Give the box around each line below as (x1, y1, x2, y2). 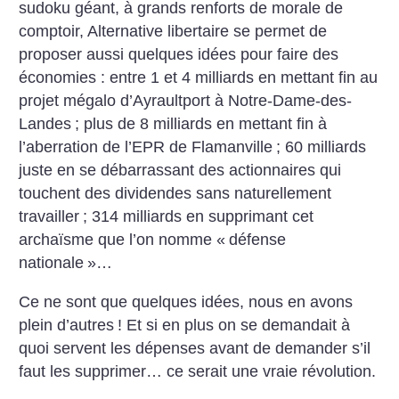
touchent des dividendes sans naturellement (19, 184, 332, 202)
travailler (19, 208, 80, 225)
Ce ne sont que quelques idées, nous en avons (19, 292, 354, 311)
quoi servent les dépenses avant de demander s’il (19, 338, 371, 357)
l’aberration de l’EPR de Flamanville (19, 138, 273, 156)
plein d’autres (19, 315, 115, 334)
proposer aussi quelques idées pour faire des (19, 45, 339, 63)
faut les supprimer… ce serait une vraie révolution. (19, 362, 377, 380)
